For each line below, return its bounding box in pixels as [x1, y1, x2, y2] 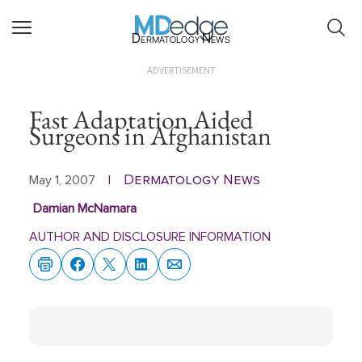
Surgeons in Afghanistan [29, 119, 272, 153]
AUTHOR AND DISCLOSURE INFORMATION [29, 230, 271, 243]
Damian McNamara [32, 202, 137, 215]
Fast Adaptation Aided [29, 103, 254, 137]
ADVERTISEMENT [146, 64, 216, 76]
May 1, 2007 [29, 174, 95, 187]
